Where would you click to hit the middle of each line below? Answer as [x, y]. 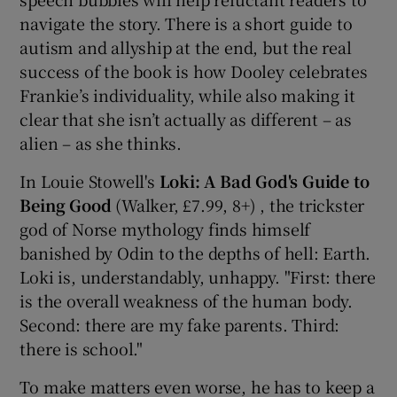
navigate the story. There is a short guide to [186, 23]
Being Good [66, 204]
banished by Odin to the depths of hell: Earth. [195, 252]
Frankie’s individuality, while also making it [187, 94]
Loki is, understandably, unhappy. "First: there [198, 276]
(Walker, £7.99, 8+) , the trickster [238, 204]
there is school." [82, 348]
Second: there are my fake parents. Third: [180, 324]
